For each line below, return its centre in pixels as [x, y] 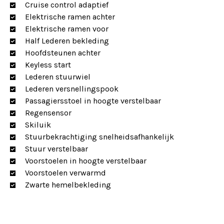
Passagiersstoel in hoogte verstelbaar [93, 101]
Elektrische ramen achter [70, 17]
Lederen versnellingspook [72, 89]
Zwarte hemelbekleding [68, 185]
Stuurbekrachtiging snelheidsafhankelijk [99, 137]
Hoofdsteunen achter [63, 53]
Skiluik [38, 125]
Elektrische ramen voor [67, 29]
